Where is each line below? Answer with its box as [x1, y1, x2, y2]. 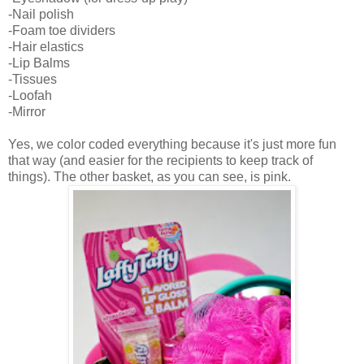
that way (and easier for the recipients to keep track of [8, 153, 313, 167]
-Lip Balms [8, 55, 70, 70]
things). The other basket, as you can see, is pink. [8, 169, 291, 184]
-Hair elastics [8, 39, 84, 54]
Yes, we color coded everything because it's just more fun [8, 136, 336, 151]
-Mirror [8, 104, 45, 119]
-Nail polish [8, 6, 74, 21]
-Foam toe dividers [8, 23, 115, 37]
